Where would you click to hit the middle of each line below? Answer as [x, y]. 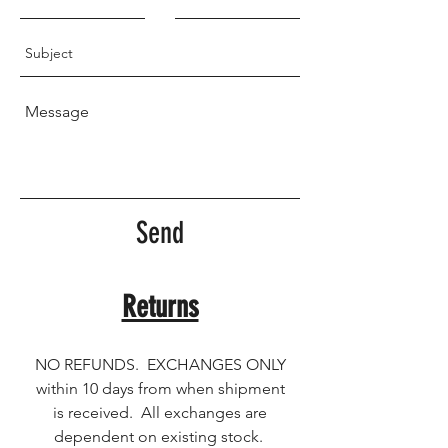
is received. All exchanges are [160, 412]
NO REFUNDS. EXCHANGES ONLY [160, 364]
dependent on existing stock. [160, 436]
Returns [160, 307]
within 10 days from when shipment [160, 388]
